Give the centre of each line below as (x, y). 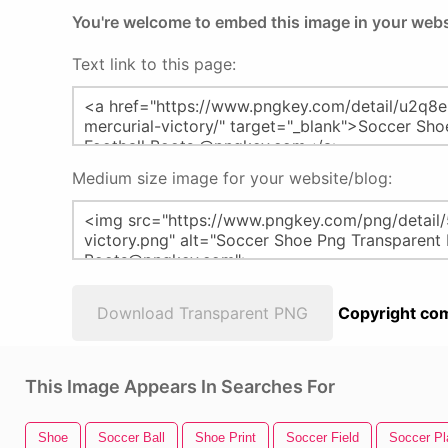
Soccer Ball (131, 437)
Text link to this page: (154, 64)
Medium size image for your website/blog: (232, 178)
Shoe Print (225, 437)
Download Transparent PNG (202, 313)
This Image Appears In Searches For (180, 386)
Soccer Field (322, 437)
